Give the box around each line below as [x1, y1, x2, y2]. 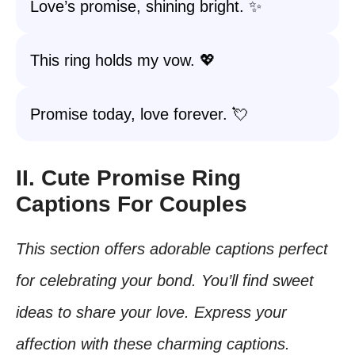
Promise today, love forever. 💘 [30, 105, 248, 123]
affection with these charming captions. [16, 335, 290, 353]
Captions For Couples [16, 192, 247, 216]
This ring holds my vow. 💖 [30, 52, 216, 69]
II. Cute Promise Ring [16, 166, 241, 190]
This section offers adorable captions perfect [16, 240, 328, 258]
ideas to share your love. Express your [16, 303, 287, 321]
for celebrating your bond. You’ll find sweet [16, 272, 314, 289]
